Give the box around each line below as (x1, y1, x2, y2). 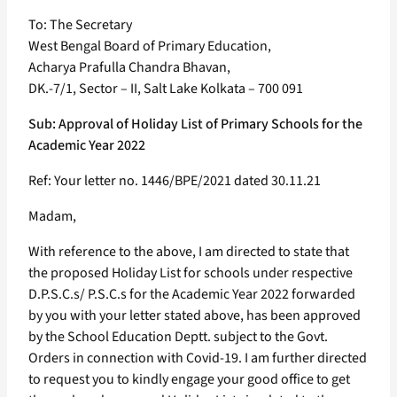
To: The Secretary (28, 15, 132, 35)
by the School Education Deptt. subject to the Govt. (28, 327, 328, 347)
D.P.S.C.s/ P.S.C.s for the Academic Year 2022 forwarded (28, 284, 355, 305)
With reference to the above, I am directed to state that (28, 242, 349, 262)
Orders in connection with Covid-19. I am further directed (28, 348, 367, 369)
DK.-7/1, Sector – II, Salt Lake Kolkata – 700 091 (28, 79, 303, 99)
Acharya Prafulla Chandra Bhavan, (28, 58, 230, 78)
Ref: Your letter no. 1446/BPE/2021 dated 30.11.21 (28, 171, 321, 191)
